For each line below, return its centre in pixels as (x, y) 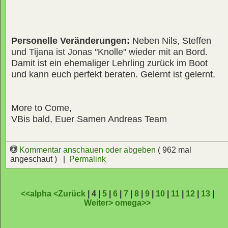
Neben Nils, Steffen (172, 41)
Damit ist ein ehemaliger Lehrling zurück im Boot (109, 63)
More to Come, (41, 108)
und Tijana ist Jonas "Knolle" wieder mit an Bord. (109, 52)
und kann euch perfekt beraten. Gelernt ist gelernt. (113, 75)
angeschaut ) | (40, 159)
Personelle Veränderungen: (72, 41)
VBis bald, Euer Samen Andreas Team (89, 119)
